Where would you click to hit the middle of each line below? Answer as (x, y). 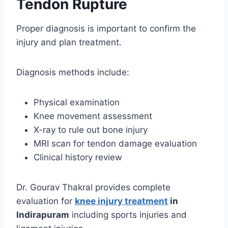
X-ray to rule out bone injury (91, 130)
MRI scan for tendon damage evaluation (115, 144)
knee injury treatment (121, 201)
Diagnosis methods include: (73, 73)
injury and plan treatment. (69, 42)
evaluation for (46, 201)
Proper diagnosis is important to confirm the (106, 29)
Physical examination (77, 103)
